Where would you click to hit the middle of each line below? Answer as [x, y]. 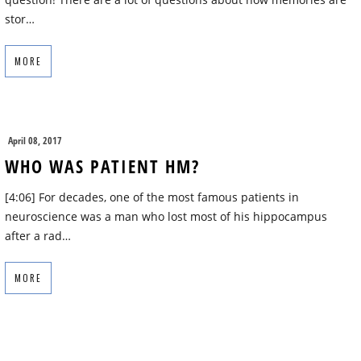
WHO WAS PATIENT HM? [102, 166]
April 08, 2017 [35, 141]
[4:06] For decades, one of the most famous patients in [152, 197]
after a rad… [38, 236]
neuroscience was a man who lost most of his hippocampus [166, 217]
